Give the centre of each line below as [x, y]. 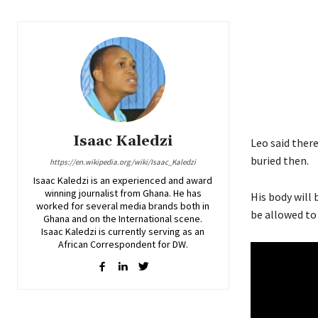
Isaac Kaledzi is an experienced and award [123, 180]
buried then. [279, 160]
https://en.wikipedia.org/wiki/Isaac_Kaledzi [123, 161]
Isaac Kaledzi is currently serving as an [123, 231]
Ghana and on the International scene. [123, 218]
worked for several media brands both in [123, 205]
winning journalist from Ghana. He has [123, 193]
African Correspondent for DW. [123, 244]
